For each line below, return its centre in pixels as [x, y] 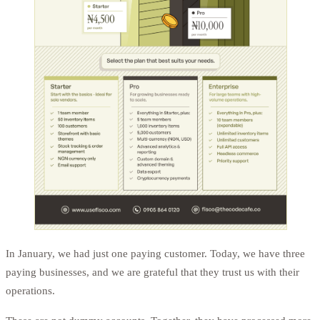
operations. [30, 291]
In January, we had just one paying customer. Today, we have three [155, 254]
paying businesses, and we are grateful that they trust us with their [152, 272]
